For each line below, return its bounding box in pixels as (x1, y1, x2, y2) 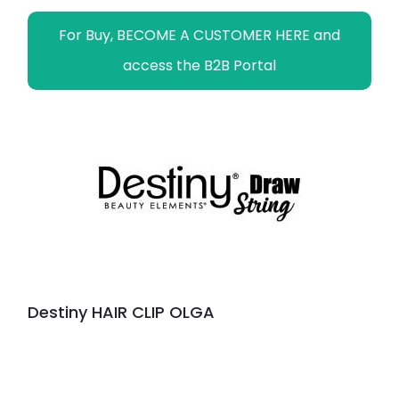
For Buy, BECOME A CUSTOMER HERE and (59, 25, 340, 46)
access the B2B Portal (123, 55, 276, 77)
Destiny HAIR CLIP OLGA (28, 301, 215, 324)
